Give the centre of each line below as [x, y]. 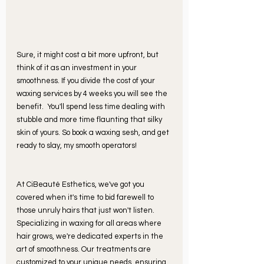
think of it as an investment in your [77, 68]
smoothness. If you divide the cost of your [87, 81]
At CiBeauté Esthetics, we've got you [81, 185]
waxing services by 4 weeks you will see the [93, 94]
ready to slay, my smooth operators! [77, 146]
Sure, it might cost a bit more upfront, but [88, 55]
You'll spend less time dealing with [107, 107]
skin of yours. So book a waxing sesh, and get [94, 133]
